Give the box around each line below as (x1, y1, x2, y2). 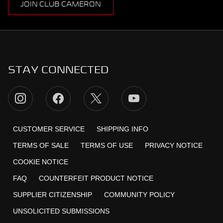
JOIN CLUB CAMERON (20, 1, 101, 8)
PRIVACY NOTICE (145, 141, 203, 149)
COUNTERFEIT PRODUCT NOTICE (39, 174, 153, 182)
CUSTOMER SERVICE (13, 125, 85, 133)
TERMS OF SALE (13, 141, 69, 149)
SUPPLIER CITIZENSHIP (13, 191, 92, 199)
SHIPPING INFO (97, 125, 148, 133)
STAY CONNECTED (8, 66, 109, 76)
